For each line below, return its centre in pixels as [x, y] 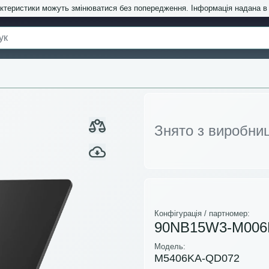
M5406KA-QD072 [197, 258]
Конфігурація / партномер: [202, 214]
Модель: [170, 247]
